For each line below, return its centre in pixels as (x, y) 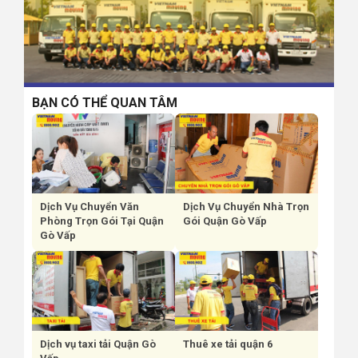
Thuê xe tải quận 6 (228, 344)
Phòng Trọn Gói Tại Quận (102, 221)
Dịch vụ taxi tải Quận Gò (98, 344)
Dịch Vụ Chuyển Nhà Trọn (246, 206)
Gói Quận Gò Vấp (225, 221)
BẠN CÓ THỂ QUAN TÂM (105, 102)
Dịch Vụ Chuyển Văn (89, 206)
